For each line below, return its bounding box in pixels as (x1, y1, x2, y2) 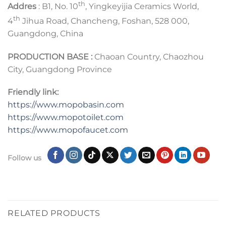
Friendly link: (8, 87, 59, 97)
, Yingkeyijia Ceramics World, (85, 2, 199, 12)
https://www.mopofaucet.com (8, 125, 128, 135)
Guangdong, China (8, 28, 83, 38)
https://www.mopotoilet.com (8, 112, 124, 123)
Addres (8, 2, 36, 12)
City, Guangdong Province (8, 64, 112, 74)
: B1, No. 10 (36, 2, 78, 12)
